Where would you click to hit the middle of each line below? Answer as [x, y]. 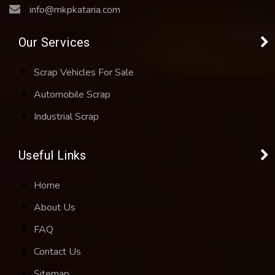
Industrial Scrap [66, 117]
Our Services [54, 43]
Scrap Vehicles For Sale [84, 73]
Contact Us [57, 252]
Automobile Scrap [72, 95]
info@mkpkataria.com [75, 10]
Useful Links [52, 156]
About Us [55, 208]
